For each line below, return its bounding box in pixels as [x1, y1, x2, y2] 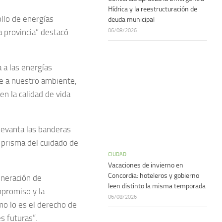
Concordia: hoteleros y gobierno [108, 171, 199, 180]
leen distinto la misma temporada [108, 182, 206, 190]
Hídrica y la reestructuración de [108, 5, 197, 13]
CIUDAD [108, 151, 126, 158]
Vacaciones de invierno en [108, 161, 183, 169]
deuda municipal [108, 15, 155, 24]
